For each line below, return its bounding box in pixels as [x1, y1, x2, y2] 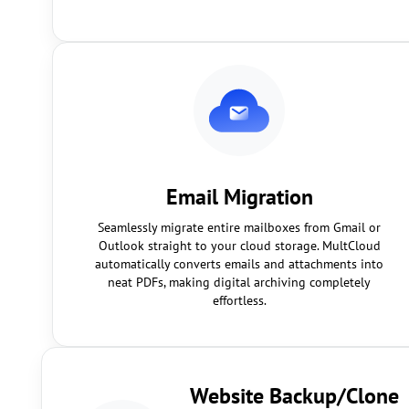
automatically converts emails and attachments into [95, 256, 383, 272]
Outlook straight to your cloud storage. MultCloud [98, 237, 381, 254]
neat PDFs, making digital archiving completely [108, 274, 371, 290]
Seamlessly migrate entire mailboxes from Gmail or [98, 219, 381, 236]
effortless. [212, 292, 267, 309]
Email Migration [165, 183, 313, 211]
